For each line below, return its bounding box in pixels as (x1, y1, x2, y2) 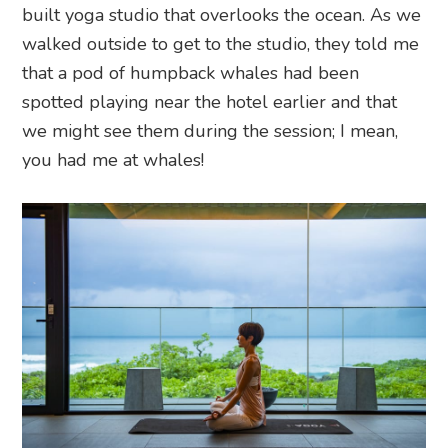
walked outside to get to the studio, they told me (22, 32, 420, 57)
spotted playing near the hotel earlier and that (22, 90, 398, 115)
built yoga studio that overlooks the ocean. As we (22, 3, 422, 28)
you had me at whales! (22, 148, 205, 173)
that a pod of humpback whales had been (22, 61, 360, 86)
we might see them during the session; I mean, (22, 119, 399, 144)
